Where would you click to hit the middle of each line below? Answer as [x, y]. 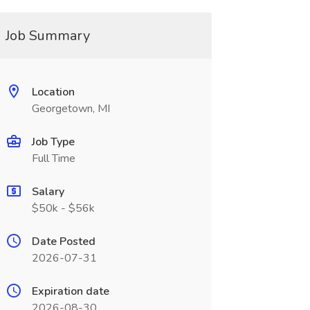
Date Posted [63, 241]
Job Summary [47, 36]
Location [53, 92]
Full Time [53, 158]
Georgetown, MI [71, 109]
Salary [48, 192]
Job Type [53, 142]
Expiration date [70, 291]
